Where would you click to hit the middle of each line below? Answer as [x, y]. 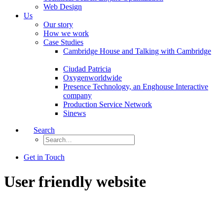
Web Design [63, 7]
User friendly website [75, 181]
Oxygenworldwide [92, 78]
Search [44, 130]
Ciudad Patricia [87, 69]
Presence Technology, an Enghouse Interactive [136, 87]
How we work [66, 34]
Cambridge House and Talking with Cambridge [137, 51]
